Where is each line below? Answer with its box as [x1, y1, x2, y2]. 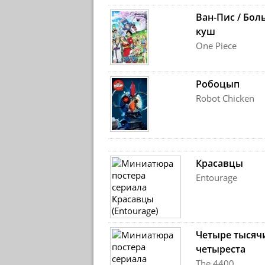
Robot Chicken [195, 92, 254, 104]
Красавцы [195, 157, 243, 170]
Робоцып [195, 77, 240, 91]
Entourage [195, 172, 237, 183]
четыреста [195, 243, 245, 256]
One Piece [195, 40, 237, 51]
